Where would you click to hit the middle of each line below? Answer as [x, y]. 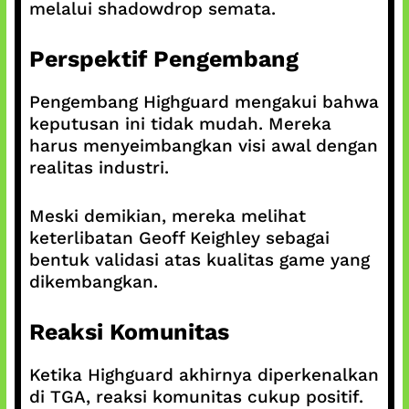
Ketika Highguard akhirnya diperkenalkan [204, 375]
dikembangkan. [93, 281]
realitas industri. [99, 168]
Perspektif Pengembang [163, 59]
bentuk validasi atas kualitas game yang [199, 259]
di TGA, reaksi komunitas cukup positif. [196, 397]
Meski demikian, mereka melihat [167, 215]
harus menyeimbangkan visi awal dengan [203, 146]
